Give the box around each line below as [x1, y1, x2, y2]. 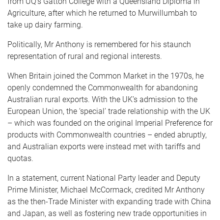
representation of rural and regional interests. [7, 52, 162, 61]
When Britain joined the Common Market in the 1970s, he [7, 71, 204, 81]
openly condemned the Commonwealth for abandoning [7, 83, 198, 92]
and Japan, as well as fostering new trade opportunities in [7, 209, 207, 218]
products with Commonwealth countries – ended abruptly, [7, 130, 207, 139]
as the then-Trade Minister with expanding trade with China [7, 197, 211, 206]
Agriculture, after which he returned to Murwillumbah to [7, 8, 197, 18]
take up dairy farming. [7, 20, 83, 29]
